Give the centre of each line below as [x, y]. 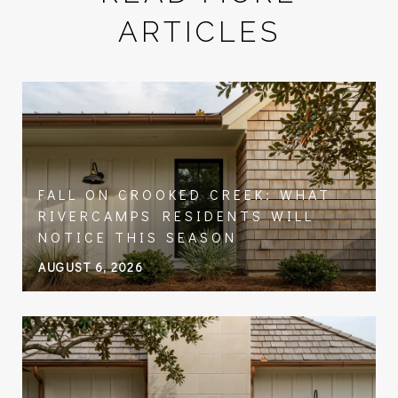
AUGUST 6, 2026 [91, 267]
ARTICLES [199, 31]
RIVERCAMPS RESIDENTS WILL [176, 215]
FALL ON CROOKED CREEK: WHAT [185, 194]
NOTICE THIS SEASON [138, 236]
